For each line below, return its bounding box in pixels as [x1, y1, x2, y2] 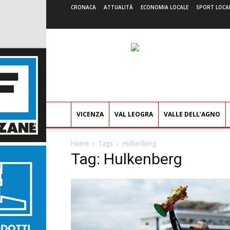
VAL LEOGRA [114, 110, 153, 119]
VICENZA [76, 110, 104, 119]
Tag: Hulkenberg [71, 150, 182, 168]
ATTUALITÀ [104, 4, 133, 11]
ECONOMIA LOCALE [141, 4, 188, 11]
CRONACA [71, 4, 96, 11]
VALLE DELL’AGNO [164, 110, 220, 119]
